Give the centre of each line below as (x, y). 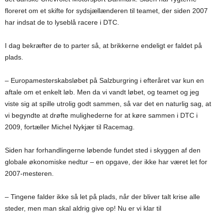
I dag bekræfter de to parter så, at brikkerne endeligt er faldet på (103, 46)
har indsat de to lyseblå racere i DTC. (62, 22)
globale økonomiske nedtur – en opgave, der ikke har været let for (106, 162)
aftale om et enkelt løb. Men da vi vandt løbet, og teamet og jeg (102, 92)
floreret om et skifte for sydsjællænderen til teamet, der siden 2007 (106, 11)
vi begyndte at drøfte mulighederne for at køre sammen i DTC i (101, 115)
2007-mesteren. (29, 173)
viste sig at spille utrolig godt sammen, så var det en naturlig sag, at (108, 104)
